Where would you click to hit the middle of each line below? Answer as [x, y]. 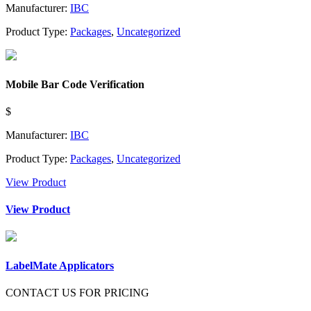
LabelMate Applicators [60, 265]
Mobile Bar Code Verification [75, 84]
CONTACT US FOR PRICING [77, 292]
